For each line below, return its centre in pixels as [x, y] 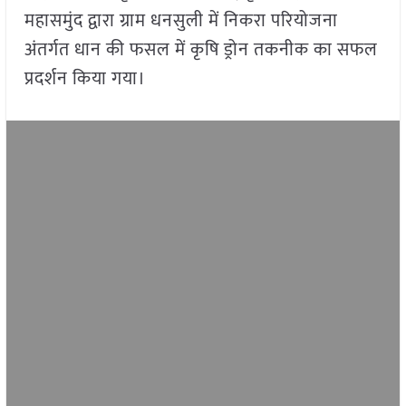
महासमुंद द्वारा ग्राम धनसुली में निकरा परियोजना [181, 21]
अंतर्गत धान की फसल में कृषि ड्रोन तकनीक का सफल [201, 50]
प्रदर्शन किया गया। [85, 79]
